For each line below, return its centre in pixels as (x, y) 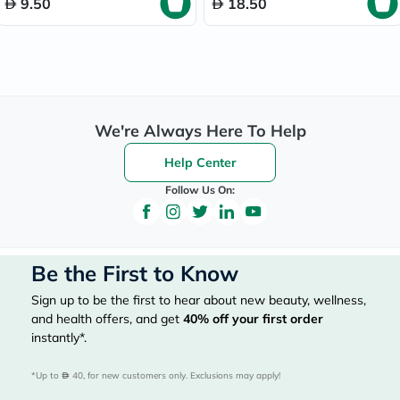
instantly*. (59, 337)
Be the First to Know (135, 273)
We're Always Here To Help (200, 131)
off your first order (266, 319)
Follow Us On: (200, 190)
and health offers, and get (107, 319)
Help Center (200, 162)
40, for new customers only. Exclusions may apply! (175, 375)
